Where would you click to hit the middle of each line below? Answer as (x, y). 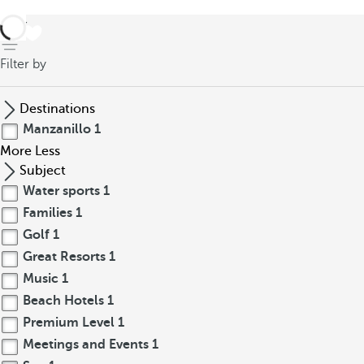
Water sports (61, 191)
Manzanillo (57, 129)
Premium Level (69, 323)
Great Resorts (64, 257)
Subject (43, 171)
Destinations (57, 109)
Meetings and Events (86, 344)
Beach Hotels (63, 301)
